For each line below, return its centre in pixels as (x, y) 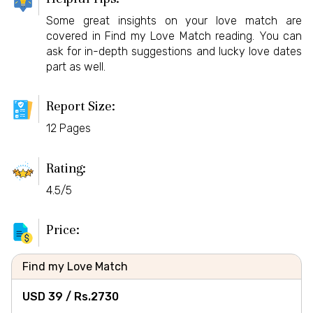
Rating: (66, 168)
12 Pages (68, 129)
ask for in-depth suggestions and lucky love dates (174, 51)
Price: (63, 230)
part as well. (76, 66)
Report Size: (81, 106)
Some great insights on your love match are (174, 20)
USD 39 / (48, 297)
